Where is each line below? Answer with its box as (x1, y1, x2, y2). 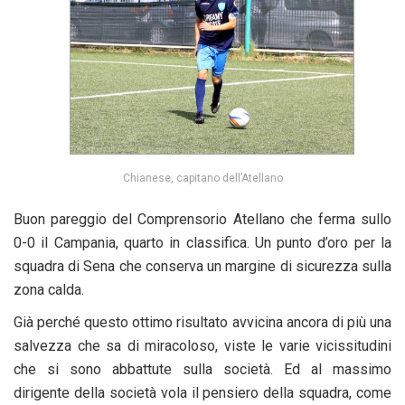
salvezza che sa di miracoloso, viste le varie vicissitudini (14, 337, 391, 355)
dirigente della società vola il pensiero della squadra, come (14, 384, 391, 402)
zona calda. (14, 281, 84, 299)
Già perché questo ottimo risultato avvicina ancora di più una (14, 314, 391, 332)
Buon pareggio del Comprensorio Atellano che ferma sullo (14, 211, 391, 229)
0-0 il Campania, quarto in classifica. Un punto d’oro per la (14, 234, 391, 252)
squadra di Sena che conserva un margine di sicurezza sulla (14, 258, 391, 276)
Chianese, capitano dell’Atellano (122, 172, 283, 185)
